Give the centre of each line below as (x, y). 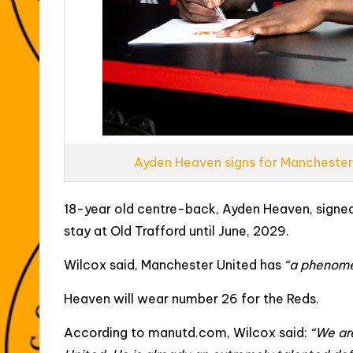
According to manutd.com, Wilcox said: (187, 332)
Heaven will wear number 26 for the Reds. (191, 298)
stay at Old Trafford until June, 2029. (176, 230)
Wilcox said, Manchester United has (174, 264)
